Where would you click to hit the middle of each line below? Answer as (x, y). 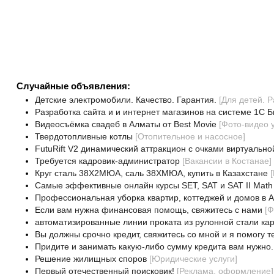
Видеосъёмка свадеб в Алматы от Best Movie (125, 124)
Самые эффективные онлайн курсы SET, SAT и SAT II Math (154, 185)
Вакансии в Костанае (227, 161)
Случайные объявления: (73, 86)
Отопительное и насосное (190, 136)
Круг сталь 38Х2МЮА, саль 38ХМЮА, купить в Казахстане (151, 173)
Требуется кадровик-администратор (107, 161)
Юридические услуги (193, 259)
